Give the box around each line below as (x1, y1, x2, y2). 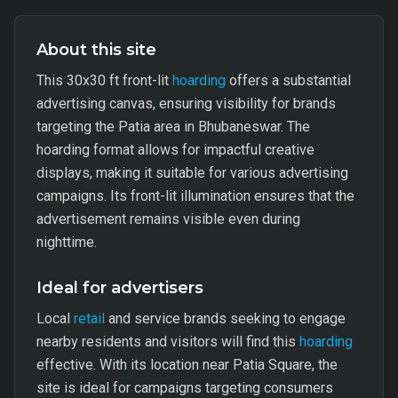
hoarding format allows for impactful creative (36, 141, 314, 158)
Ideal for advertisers (36, 278, 203, 298)
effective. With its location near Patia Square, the (36, 356, 338, 373)
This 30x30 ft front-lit (36, 72, 172, 89)
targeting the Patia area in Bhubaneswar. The (36, 118, 310, 135)
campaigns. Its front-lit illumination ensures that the (36, 187, 354, 204)
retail (74, 310, 105, 327)
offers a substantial (226, 72, 351, 89)
